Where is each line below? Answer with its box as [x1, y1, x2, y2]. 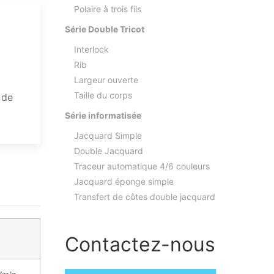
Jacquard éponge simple [74, 176, 174, 187]
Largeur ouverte [74, 75, 138, 86]
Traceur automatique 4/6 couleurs [74, 161, 210, 172]
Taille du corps [74, 90, 132, 101]
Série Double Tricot [65, 24, 144, 35]
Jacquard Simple [74, 130, 142, 141]
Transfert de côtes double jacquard [74, 191, 215, 202]
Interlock [74, 44, 109, 55]
